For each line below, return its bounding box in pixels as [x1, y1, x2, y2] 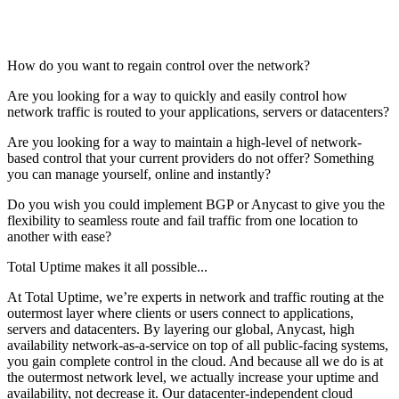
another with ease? [7, 228, 111, 244]
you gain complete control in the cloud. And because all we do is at [7, 353, 383, 369]
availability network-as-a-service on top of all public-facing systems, [7, 337, 388, 353]
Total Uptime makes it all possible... [7, 258, 208, 274]
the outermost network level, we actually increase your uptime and [7, 369, 379, 385]
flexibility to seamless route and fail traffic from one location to [7, 212, 358, 228]
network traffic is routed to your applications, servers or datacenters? [7, 103, 389, 119]
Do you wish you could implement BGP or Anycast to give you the [7, 196, 385, 212]
